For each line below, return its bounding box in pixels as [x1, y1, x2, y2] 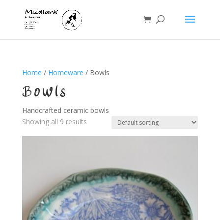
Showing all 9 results [22, 117, 87, 126]
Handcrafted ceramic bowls [22, 106, 109, 115]
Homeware [48, 68, 83, 77]
